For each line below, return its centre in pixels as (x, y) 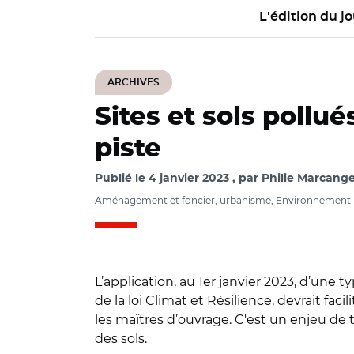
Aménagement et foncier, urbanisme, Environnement (223, 200)
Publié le (122, 179)
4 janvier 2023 (189, 179)
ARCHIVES (134, 82)
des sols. (122, 339)
